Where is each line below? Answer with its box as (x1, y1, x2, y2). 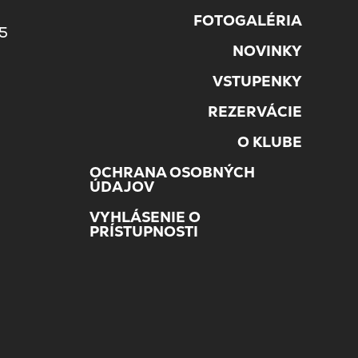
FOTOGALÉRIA (193, 11, 302, 30)
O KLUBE (237, 133, 302, 152)
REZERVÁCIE (208, 102, 302, 121)
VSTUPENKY (213, 72, 302, 91)
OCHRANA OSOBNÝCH (89, 163, 255, 182)
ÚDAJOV (89, 177, 154, 197)
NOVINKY (233, 42, 302, 61)
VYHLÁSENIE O (89, 208, 201, 227)
